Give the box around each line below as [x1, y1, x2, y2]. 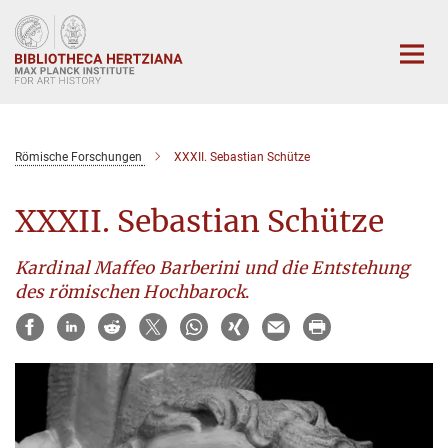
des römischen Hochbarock [15, 280, 246, 303]
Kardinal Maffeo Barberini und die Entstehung [15, 256, 410, 279]
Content [5, 36, 60, 55]
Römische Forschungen [15, 149, 142, 164]
